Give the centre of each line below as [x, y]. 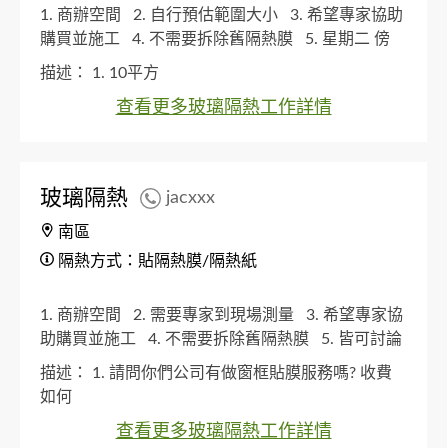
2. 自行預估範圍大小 [209, 14]
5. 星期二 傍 [347, 38]
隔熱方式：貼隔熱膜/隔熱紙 [155, 260]
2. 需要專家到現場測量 [217, 314]
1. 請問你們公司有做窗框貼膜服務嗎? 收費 [242, 372]
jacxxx [190, 198]
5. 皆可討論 [361, 338]
